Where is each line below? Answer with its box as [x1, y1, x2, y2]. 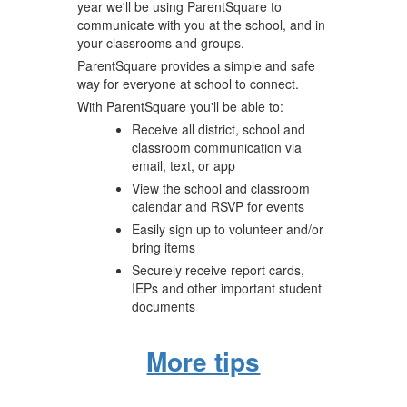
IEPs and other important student [131, 278, 322, 297]
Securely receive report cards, [131, 260, 304, 279]
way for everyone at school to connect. [76, 74, 303, 93]
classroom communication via [131, 137, 302, 156]
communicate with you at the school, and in [76, 15, 325, 34]
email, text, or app [131, 155, 235, 174]
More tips [146, 342, 261, 380]
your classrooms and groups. [76, 33, 248, 52]
